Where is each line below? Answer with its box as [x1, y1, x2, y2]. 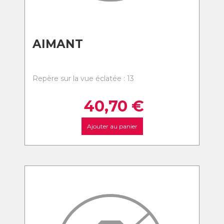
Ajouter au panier [86, 122, 137, 130]
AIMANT [32, 37, 83, 51]
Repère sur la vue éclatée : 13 [32, 74, 134, 83]
